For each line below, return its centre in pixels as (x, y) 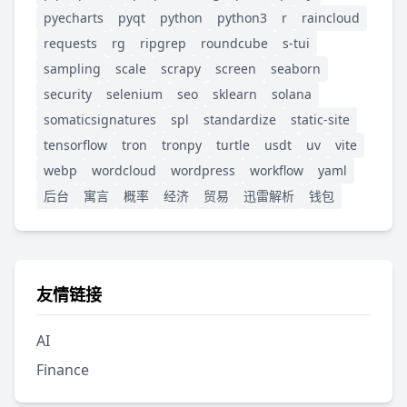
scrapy (181, 68)
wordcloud (124, 170)
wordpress (203, 170)
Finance (63, 369)
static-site (320, 119)
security (68, 94)
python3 (242, 17)
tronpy (182, 144)
